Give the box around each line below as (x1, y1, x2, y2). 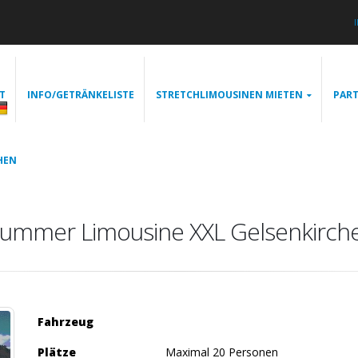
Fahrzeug (37, 314, 93, 329)
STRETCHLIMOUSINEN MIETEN (156, 88, 303, 101)
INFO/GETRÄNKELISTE (27, 88, 134, 101)
